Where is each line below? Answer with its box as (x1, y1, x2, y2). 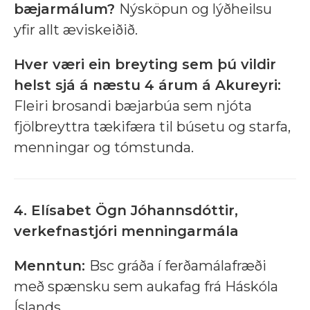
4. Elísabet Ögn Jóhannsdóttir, (14, 202, 238, 219)
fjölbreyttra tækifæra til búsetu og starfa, (14, 118, 291, 136)
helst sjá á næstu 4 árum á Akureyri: (14, 77, 281, 94)
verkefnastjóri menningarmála (14, 223, 239, 240)
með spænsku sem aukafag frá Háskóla (14, 278, 278, 295)
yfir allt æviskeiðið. (14, 21, 138, 39)
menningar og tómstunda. (14, 139, 194, 156)
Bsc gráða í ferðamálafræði (89, 257, 266, 275)
